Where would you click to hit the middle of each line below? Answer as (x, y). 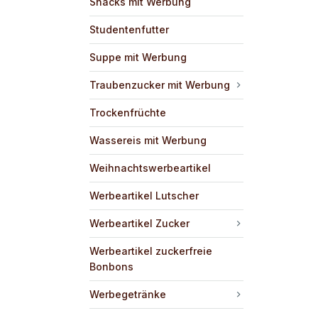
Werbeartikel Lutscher (144, 195)
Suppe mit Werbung (138, 57)
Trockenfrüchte (128, 112)
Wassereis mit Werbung (148, 140)
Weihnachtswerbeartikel (150, 168)
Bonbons (111, 266)
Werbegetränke (128, 294)
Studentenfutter (129, 29)
